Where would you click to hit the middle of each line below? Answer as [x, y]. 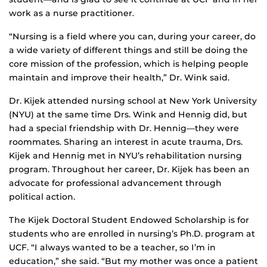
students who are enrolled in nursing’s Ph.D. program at [132, 234]
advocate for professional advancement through [115, 183]
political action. [42, 197]
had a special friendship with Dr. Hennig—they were [124, 128]
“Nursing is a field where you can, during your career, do [132, 37]
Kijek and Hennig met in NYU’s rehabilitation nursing [125, 156]
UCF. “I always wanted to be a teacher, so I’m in [112, 248]
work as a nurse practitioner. [72, 13]
